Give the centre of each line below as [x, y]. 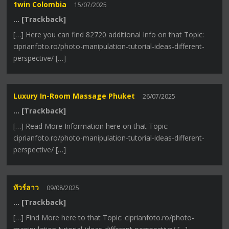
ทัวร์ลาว [26, 188]
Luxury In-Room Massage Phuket [74, 96]
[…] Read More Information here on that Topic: [91, 126]
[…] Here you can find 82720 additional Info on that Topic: [109, 34]
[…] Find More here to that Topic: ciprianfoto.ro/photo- [104, 218]
